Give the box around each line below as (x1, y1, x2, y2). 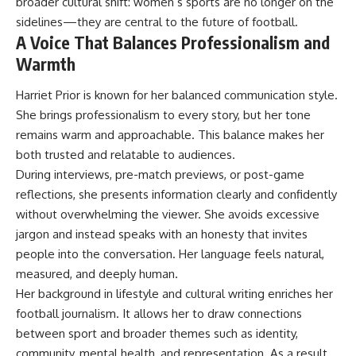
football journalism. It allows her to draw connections (16, 306, 302, 322)
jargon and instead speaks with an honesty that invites (16, 226, 308, 242)
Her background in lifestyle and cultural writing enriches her (16, 286, 333, 302)
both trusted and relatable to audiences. (16, 147, 235, 163)
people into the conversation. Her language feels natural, (16, 246, 324, 262)
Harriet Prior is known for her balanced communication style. (16, 87, 338, 103)
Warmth (16, 52, 75, 75)
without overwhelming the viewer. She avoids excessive (16, 207, 319, 222)
